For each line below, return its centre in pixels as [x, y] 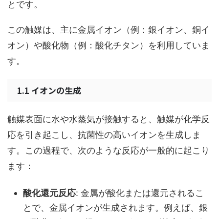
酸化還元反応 [49, 193]
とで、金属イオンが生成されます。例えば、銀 [115, 208]
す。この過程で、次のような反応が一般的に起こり [109, 150]
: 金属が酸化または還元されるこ [140, 193]
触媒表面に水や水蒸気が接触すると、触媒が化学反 [109, 119]
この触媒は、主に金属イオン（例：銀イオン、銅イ [109, 29]
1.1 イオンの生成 [49, 90]
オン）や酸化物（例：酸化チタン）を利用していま [109, 45]
